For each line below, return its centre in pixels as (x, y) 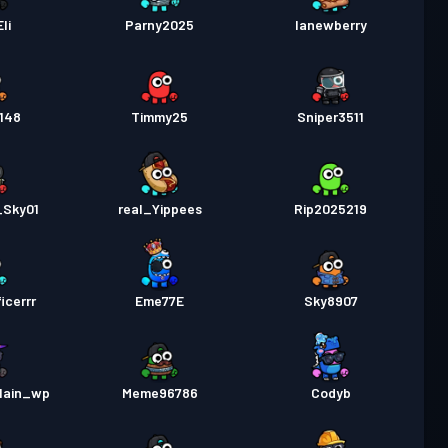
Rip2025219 (331, 209)
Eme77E (160, 301)
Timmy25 (160, 117)
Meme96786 (159, 393)
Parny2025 (160, 25)
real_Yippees (159, 209)
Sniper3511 (331, 117)
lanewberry (330, 25)
